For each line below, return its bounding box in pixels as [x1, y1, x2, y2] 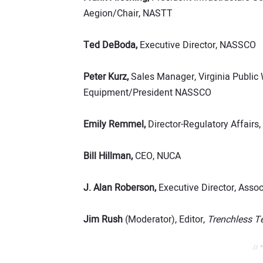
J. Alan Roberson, [83, 181, 156, 195]
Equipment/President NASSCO [83, 86, 211, 100]
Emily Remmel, [83, 117, 146, 132]
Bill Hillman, [83, 149, 133, 164]
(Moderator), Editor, [123, 213, 207, 227]
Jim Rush [83, 213, 123, 227]
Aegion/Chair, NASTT [83, 6, 173, 21]
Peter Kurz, [83, 70, 129, 85]
